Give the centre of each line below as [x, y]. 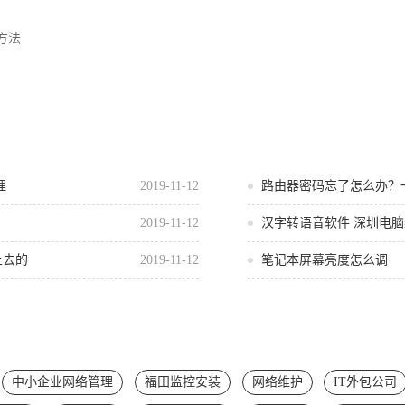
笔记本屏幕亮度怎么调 [324, 260]
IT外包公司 [366, 382]
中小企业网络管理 [62, 382]
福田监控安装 [182, 382]
